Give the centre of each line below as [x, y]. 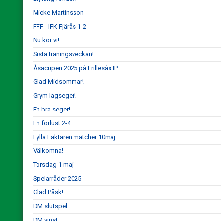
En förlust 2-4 [52, 123]
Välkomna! [48, 151]
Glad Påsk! [48, 192]
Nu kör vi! [46, 40]
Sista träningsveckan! [63, 54]
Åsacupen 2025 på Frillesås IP [75, 68]
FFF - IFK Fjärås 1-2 [60, 26]
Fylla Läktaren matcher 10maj [74, 137]
